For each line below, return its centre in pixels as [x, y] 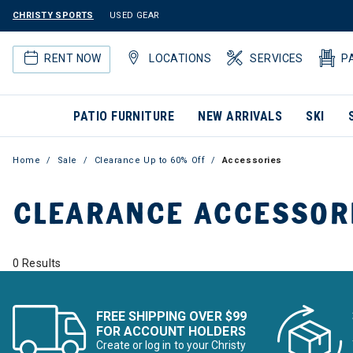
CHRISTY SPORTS [53, 15]
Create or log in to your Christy [171, 345]
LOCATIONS [180, 58]
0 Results [37, 263]
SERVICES [277, 58]
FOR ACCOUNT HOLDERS [171, 331]
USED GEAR [134, 15]
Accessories [252, 160]
